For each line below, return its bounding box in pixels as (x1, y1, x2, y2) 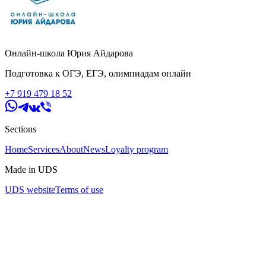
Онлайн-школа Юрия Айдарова (5, 47, 133, 58)
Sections (5, 123, 36, 134)
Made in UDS (5, 164, 58, 175)
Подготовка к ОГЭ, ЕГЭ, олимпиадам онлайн (5, 68, 191, 78)
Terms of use (55, 184, 103, 195)
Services (28, 144, 59, 154)
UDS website (5, 184, 55, 195)
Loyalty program (105, 144, 168, 154)
